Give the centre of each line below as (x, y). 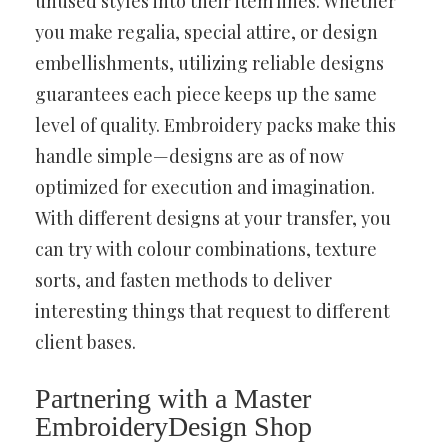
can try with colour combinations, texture (206, 248)
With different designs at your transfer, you (213, 217)
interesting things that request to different (212, 310)
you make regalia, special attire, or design (206, 31)
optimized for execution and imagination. (205, 186)
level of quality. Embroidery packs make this (215, 124)
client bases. (85, 341)
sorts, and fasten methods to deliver (183, 279)
